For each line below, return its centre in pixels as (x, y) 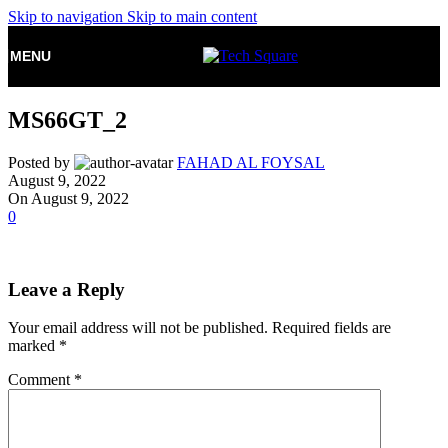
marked (33, 346)
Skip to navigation (67, 16)
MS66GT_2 (67, 119)
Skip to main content (192, 16)
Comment (41, 380)
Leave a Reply (66, 289)
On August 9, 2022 (68, 198)
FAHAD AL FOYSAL (251, 162)
